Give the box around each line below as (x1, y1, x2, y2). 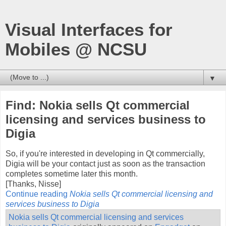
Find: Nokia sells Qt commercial (6, 98, 190, 112)
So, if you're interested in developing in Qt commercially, (6, 149, 205, 158)
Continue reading (6, 189, 70, 198)
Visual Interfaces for (5, 20, 173, 39)
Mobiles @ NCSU (5, 40, 147, 59)
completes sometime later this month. (6, 169, 138, 178)
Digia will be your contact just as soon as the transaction (6, 159, 205, 168)
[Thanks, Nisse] (6, 179, 61, 188)
